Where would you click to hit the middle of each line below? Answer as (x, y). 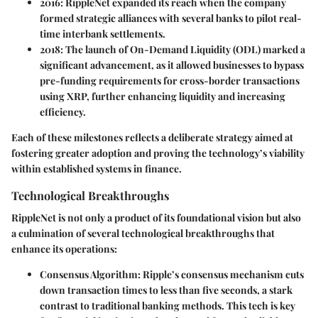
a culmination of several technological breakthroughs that (143, 234)
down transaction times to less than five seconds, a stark (166, 290)
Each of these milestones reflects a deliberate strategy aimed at (152, 137)
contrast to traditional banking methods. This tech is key (168, 306)
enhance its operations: (64, 249)
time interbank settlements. (103, 34)
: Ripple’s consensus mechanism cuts (221, 275)
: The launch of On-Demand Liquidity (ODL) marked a (183, 49)
